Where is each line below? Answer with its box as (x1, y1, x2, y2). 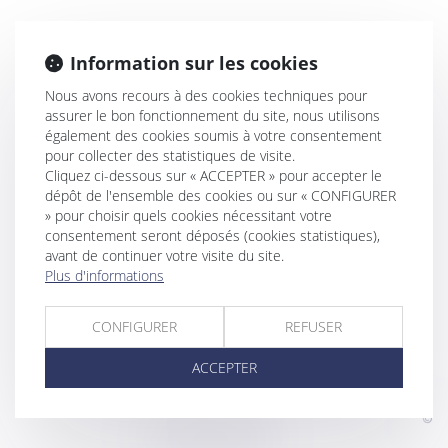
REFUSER (285, 317, 342, 336)
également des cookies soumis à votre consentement (45, 126, 382, 145)
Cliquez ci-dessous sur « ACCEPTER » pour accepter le (45, 166, 382, 185)
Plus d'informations (45, 266, 164, 285)
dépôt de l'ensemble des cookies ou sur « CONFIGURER (45, 186, 396, 205)
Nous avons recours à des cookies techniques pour (45, 86, 367, 105)
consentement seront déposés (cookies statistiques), (45, 226, 380, 245)
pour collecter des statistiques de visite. (45, 146, 295, 165)
